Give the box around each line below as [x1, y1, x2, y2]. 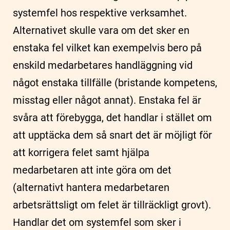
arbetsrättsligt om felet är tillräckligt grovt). [13, 199, 211, 212]
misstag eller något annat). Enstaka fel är [13, 94, 201, 107]
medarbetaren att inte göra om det [13, 164, 171, 177]
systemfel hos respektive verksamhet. [13, 7, 187, 20]
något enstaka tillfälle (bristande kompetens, [13, 76, 217, 89]
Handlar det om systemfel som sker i [13, 216, 181, 229]
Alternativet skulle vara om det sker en [13, 24, 189, 37]
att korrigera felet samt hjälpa [13, 146, 149, 159]
